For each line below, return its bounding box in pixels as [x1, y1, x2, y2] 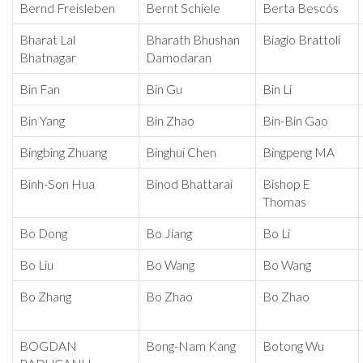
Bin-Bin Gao [263, 113, 328, 129]
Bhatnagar [19, 50, 76, 66]
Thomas [263, 194, 306, 210]
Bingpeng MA [263, 145, 335, 160]
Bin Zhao [146, 113, 194, 129]
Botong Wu [263, 339, 324, 354]
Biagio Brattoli [263, 32, 340, 48]
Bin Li [263, 82, 292, 97]
